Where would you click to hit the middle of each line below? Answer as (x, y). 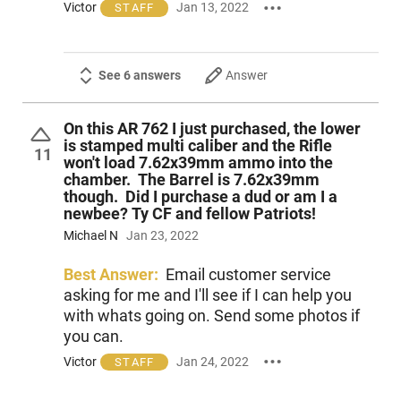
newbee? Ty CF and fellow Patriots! (189, 213)
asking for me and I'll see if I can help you (207, 295)
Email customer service (248, 275)
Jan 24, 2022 (213, 361)
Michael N (90, 236)
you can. (93, 337)
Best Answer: (111, 275)
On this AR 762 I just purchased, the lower (212, 128)
